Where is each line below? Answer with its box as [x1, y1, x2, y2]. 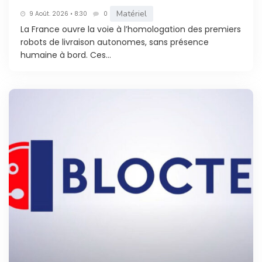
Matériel [116, 8, 147, 20]
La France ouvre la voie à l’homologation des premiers [20, 23, 241, 36]
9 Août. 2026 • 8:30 [29, 9, 87, 18]
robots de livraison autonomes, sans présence [20, 36, 209, 49]
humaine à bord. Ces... [20, 49, 111, 61]
